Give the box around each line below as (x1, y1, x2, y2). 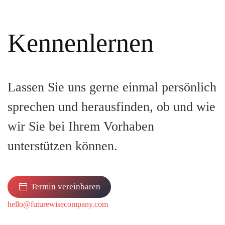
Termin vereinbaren (31, 181, 100, 191)
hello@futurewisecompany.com (8, 199, 108, 208)
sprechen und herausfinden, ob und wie (8, 99, 215, 114)
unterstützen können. (8, 138, 118, 153)
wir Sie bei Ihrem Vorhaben (8, 119, 154, 134)
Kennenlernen (8, 28, 154, 57)
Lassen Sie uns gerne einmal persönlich (8, 79, 216, 94)
